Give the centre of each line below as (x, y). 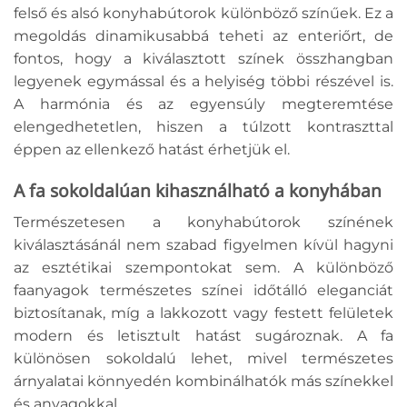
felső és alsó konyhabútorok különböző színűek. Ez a (203, 14)
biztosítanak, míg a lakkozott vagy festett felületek (203, 313)
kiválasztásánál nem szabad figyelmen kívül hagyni (203, 244)
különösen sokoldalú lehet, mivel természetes (203, 358)
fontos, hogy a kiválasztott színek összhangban (203, 59)
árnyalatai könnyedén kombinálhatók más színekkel (203, 381)
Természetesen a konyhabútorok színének (203, 222)
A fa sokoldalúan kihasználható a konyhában (198, 191)
